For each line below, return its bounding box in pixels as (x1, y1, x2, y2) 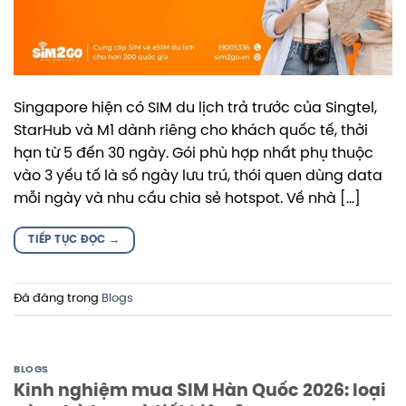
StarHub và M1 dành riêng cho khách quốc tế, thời (14, 123, 368, 140)
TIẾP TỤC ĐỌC (28, 234, 110, 246)
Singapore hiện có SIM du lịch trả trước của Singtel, (14, 101, 377, 117)
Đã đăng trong (14, 292, 101, 304)
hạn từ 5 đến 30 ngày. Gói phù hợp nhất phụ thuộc (14, 146, 373, 162)
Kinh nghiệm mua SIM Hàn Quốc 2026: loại (14, 382, 386, 401)
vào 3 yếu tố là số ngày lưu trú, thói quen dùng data (14, 169, 382, 185)
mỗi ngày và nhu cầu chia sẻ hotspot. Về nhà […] (14, 191, 361, 208)
